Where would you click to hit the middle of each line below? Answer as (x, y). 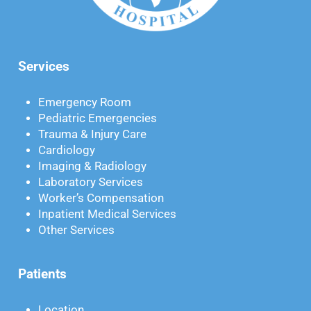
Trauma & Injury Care (93, 135)
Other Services (77, 230)
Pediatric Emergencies (98, 119)
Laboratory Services (91, 183)
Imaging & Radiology (93, 167)
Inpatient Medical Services (108, 215)
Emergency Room (85, 103)
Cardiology (67, 151)
